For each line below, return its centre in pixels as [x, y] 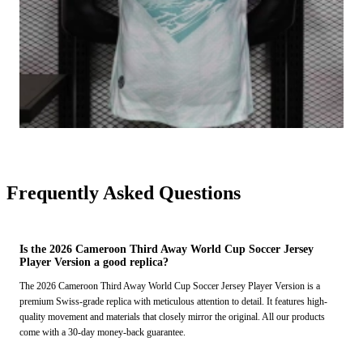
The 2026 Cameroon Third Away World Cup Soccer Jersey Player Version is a [170, 286]
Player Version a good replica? [94, 263]
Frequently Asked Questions [124, 193]
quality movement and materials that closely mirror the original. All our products [172, 317]
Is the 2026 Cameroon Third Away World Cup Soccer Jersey [167, 250]
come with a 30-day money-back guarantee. [102, 333]
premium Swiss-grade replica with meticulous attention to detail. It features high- [173, 302]
